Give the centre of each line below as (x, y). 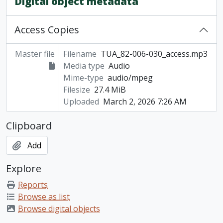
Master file (35, 54)
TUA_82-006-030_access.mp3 (154, 54)
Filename (80, 54)
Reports (33, 185)
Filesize (76, 90)
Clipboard (29, 126)
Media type (84, 66)
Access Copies (47, 30)
